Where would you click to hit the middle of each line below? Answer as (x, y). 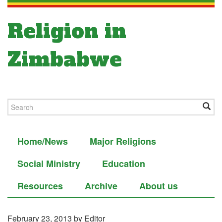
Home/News (43, 141)
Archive (101, 186)
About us (159, 186)
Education (124, 164)
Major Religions (123, 141)
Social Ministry (49, 164)
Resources (40, 186)
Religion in (67, 31)
